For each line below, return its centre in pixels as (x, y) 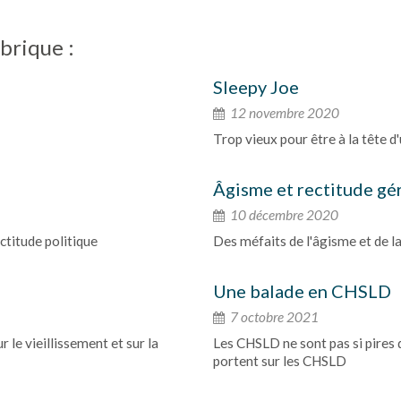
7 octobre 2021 (273, 317)
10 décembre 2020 (283, 215)
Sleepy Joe (256, 87)
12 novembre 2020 (283, 113)
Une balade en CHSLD (302, 291)
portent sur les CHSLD (280, 361)
